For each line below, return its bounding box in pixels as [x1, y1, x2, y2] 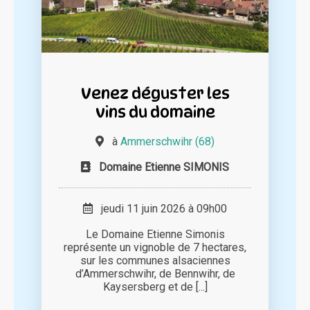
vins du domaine [95, 102, 215, 122]
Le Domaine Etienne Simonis [85, 228, 225, 241]
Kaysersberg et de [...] [102, 280, 208, 294]
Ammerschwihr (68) [120, 135, 215, 149]
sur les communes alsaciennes [80, 254, 230, 268]
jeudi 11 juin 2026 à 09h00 [93, 202, 227, 216]
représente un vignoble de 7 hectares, [64, 241, 246, 255]
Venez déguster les [80, 84, 230, 103]
